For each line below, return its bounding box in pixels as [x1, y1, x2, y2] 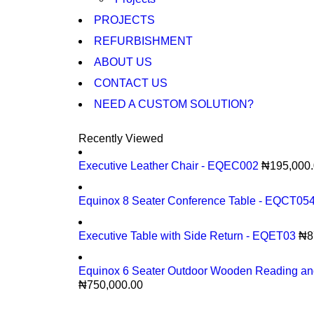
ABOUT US [94, 56, 152, 68]
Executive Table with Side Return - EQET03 [78, 230, 299, 242]
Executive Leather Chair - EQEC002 [78, 160, 261, 172]
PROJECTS [94, 14, 155, 26]
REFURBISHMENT [94, 35, 193, 47]
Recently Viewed [78, 132, 163, 144]
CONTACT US [94, 77, 168, 89]
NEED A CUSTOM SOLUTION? [94, 98, 254, 110]
